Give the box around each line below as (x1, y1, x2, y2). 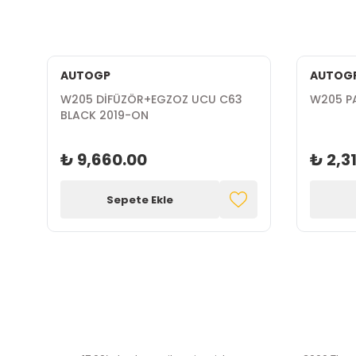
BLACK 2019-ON (60, 107, 149, 123)
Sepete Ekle (106, 192, 173, 207)
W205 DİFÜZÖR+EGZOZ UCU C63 (60, 91, 242, 107)
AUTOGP (60, 68, 110, 83)
